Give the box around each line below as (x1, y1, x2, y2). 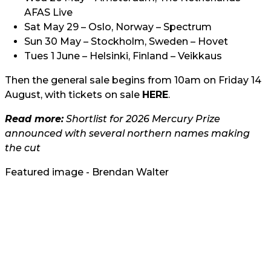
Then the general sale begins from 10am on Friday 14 (5, 74, 261, 86)
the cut (5, 142, 41, 154)
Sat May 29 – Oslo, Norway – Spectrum (24, 21, 212, 33)
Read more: (5, 113, 64, 125)
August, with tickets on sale (5, 89, 142, 100)
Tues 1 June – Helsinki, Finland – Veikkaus (24, 50, 222, 62)
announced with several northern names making (5, 128, 250, 139)
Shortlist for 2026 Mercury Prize (64, 113, 220, 125)
